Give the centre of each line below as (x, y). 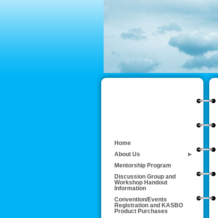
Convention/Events (141, 200)
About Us (127, 154)
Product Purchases (141, 211)
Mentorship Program (143, 165)
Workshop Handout (141, 182)
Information (130, 188)
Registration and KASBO (149, 205)
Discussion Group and (145, 177)
